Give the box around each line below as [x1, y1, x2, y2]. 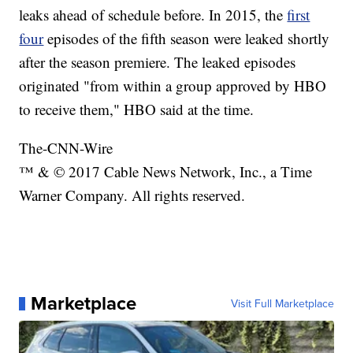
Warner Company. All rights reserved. [19, 185, 246, 206]
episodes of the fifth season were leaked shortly [43, 28, 330, 49]
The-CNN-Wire [19, 138, 113, 158]
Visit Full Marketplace [230, 295, 334, 312]
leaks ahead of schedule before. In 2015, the [19, 5, 288, 25]
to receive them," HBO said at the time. [19, 99, 255, 120]
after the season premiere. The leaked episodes [19, 52, 296, 72]
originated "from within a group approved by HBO [19, 76, 327, 96]
